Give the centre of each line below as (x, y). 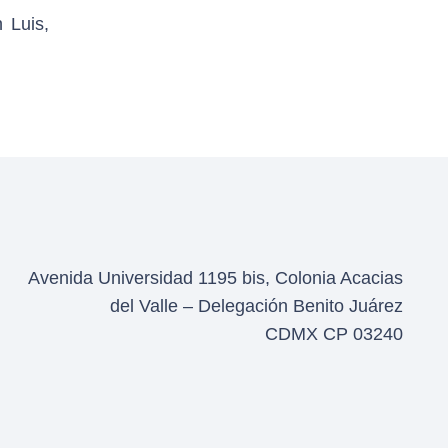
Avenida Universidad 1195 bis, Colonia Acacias (215, 278)
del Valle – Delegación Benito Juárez (256, 306)
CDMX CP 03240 (334, 334)
